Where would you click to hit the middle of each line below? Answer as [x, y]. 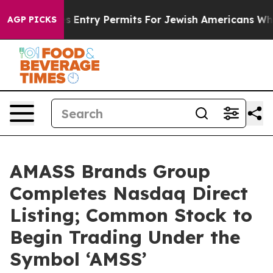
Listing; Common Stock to [131, 215]
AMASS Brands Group [110, 171]
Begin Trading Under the [125, 237]
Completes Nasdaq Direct [129, 193]
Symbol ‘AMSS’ [78, 259]
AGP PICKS [32, 19]
